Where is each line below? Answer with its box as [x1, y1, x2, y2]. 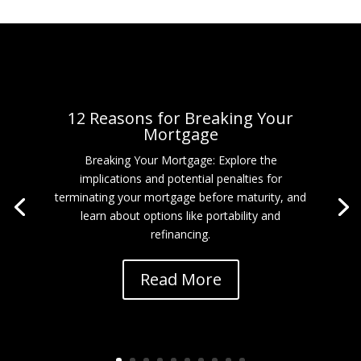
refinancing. [151, 226, 210, 242]
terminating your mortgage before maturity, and [55, 189, 306, 205]
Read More [139, 268, 222, 290]
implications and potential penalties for [79, 170, 282, 186]
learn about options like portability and [81, 207, 280, 223]
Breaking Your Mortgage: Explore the [84, 151, 277, 168]
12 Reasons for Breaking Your [68, 106, 293, 129]
